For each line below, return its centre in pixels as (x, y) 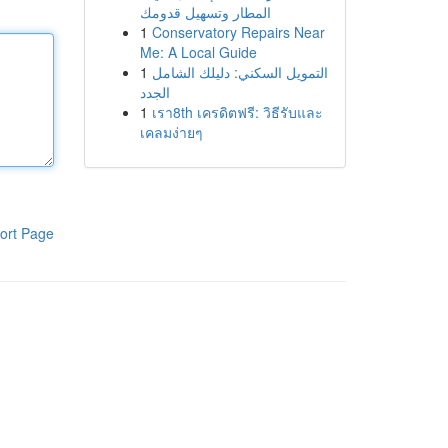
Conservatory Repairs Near (238, 32)
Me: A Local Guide (198, 52)
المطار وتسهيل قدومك (205, 12)
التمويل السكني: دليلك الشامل (239, 72)
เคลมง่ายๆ (171, 132)
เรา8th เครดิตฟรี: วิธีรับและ (237, 112)
